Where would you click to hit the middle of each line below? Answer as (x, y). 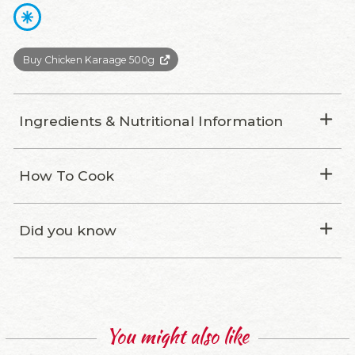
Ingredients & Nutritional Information (151, 121)
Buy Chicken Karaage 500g (88, 59)
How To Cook (67, 176)
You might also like (177, 336)
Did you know (68, 231)
